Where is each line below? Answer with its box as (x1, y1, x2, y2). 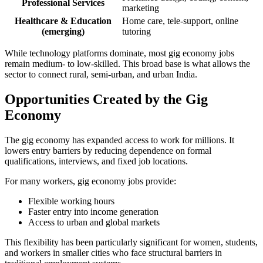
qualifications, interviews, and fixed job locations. (5, 156, 188, 166)
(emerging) (42, 26, 85, 36)
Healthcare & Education (15, 15, 112, 26)
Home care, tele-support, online (122, 15, 238, 26)
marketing (122, 2, 159, 13)
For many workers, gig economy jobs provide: (5, 176, 176, 186)
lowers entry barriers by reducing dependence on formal (5, 145, 211, 156)
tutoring (122, 26, 151, 36)
